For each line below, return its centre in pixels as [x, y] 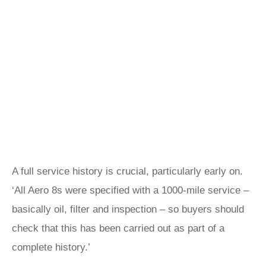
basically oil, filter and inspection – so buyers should [128, 209]
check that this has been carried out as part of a [118, 228]
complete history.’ [51, 247]
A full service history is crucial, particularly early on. [127, 171]
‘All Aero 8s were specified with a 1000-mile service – [130, 190]
